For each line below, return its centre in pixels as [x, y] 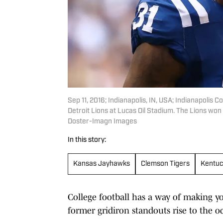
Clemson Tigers [165, 164]
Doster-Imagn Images [102, 121]
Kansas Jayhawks [102, 164]
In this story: [87, 140]
